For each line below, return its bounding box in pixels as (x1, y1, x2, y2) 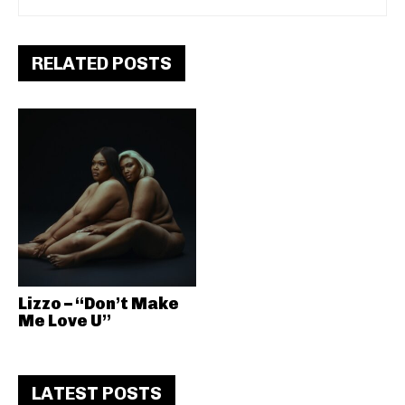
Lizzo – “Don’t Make (18, 293, 179, 314)
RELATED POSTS (32, 52, 172, 74)
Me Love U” (18, 310, 111, 331)
